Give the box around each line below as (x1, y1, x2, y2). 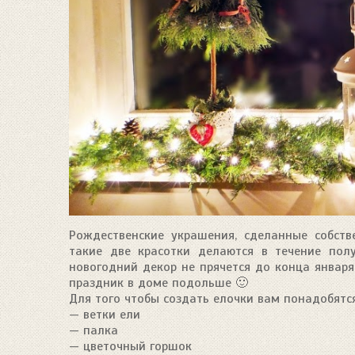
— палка (69, 322, 118, 338)
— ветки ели (69, 306, 140, 323)
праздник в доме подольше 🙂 (69, 274, 248, 291)
